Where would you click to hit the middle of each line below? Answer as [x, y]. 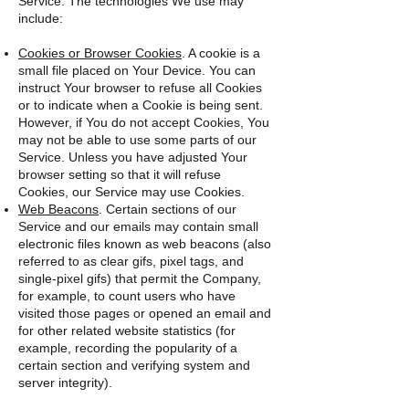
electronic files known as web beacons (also [145, 244]
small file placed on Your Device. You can [137, 70]
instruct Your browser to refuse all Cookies [140, 88]
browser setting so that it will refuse [120, 174]
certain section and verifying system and [134, 365]
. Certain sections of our [168, 209]
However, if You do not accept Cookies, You [144, 122]
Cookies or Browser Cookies [100, 53]
